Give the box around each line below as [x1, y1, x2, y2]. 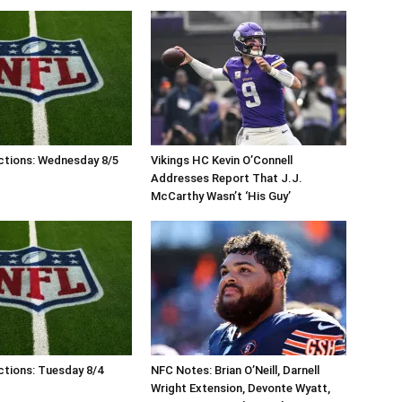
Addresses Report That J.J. [151, 171, 302, 186]
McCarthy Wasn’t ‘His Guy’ [151, 189, 291, 204]
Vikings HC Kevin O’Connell [151, 153, 293, 168]
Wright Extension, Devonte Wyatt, [151, 381, 330, 396]
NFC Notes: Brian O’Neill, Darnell [151, 363, 319, 378]
